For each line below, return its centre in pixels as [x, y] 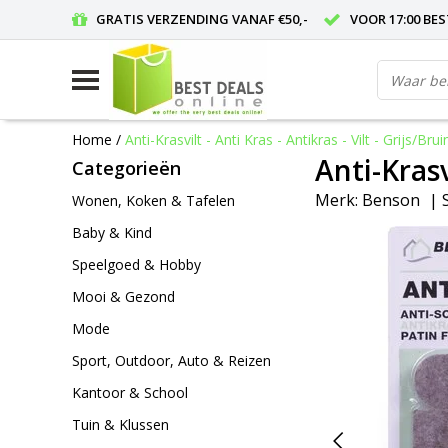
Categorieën [126, 168]
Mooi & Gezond [123, 296]
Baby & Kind [112, 232]
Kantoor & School [130, 392]
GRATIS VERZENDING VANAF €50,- [202, 19]
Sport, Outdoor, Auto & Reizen [171, 360]
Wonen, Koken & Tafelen [153, 200]
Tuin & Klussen [120, 424]
